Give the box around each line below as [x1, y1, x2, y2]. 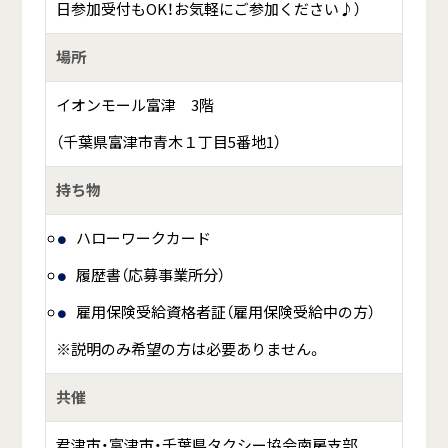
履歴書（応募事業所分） [75, 264, 225, 287]
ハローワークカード [75, 227, 211, 250]
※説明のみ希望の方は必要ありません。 [55, 338, 322, 361]
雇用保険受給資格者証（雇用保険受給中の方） [75, 301, 375, 324]
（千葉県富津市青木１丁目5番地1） [55, 131, 281, 154]
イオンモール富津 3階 [55, 94, 214, 117]
